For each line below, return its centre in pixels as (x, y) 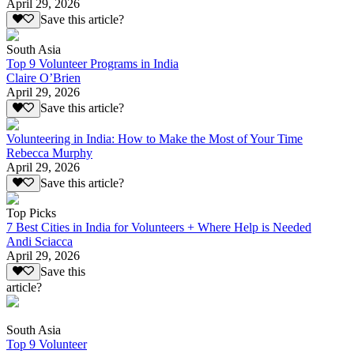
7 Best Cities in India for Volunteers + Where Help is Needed (159, 228)
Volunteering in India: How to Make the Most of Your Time (154, 138)
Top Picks (31, 213)
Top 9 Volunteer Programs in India (92, 64)
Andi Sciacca (40, 242)
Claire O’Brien (43, 78)
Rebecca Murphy (49, 153)
